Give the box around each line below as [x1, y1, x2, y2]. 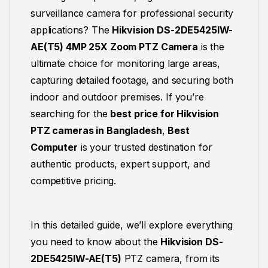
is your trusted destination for [77, 141, 212, 153]
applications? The [31, 23, 112, 36]
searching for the [31, 107, 111, 120]
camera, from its [143, 252, 220, 264]
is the [197, 40, 224, 53]
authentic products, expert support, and [31, 157, 210, 170]
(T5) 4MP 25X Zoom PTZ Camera [43, 40, 198, 53]
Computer [31, 141, 78, 153]
